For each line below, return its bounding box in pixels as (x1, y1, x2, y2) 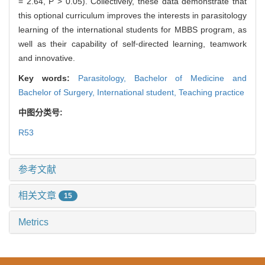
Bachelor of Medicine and (134, 73, 247, 83)
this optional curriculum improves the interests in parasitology (18, 10, 247, 20)
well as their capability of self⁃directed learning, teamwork (18, 38, 247, 49)
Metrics (18, 217, 49, 228)
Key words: (18, 73, 78, 83)
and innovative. (18, 53, 77, 63)
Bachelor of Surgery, (18, 87, 97, 97)
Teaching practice (179, 87, 244, 97)
